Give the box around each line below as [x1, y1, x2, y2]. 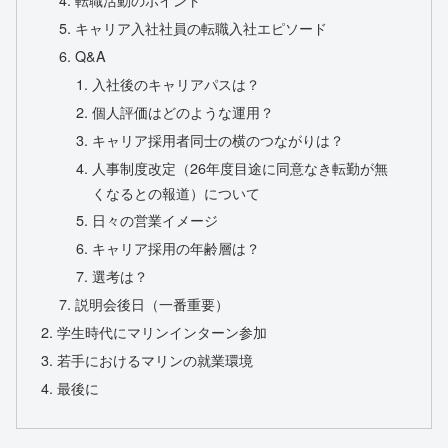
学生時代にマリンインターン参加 [57, 320, 268, 342]
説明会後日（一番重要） [74, 293, 229, 315]
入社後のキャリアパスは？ [91, 72, 260, 94]
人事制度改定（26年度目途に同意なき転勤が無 [91, 156, 388, 178]
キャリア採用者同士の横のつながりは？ [91, 128, 344, 150]
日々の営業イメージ [91, 209, 218, 231]
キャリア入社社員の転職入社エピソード [74, 17, 327, 39]
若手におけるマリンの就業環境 [57, 348, 254, 370]
